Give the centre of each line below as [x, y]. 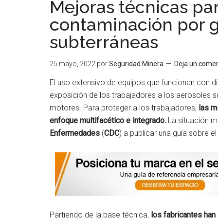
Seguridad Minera [136, 64]
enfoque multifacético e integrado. [108, 120]
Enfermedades [75, 133]
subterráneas [104, 42]
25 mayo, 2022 [73, 64]
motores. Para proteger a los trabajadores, [124, 108]
